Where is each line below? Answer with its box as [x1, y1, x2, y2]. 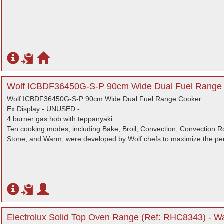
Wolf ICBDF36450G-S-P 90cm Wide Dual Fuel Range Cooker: [7, 95, 203, 103]
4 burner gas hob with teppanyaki [7, 115, 112, 123]
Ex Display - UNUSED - [7, 105, 80, 113]
